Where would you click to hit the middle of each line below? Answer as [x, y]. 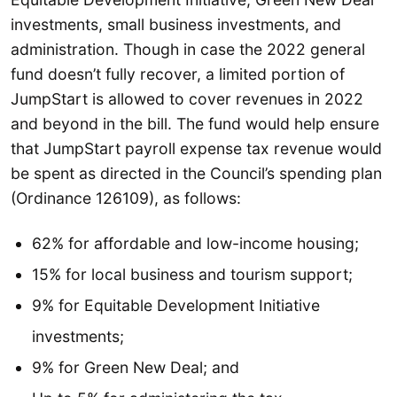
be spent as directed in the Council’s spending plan [196, 173]
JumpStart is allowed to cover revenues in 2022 [187, 98]
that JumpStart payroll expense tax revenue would [196, 148]
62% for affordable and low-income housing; [195, 244]
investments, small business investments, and [176, 24]
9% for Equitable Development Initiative [176, 306]
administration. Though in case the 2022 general [188, 49]
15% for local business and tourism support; [192, 275]
